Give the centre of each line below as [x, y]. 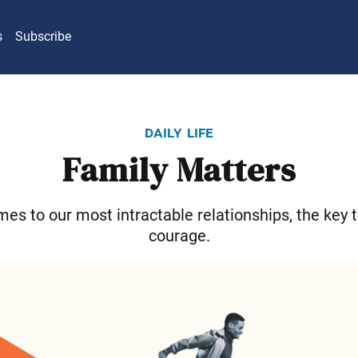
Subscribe [43, 37]
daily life [179, 131]
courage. [179, 235]
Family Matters [179, 171]
